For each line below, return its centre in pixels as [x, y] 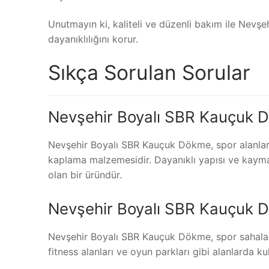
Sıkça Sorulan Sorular [149, 73]
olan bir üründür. [85, 175]
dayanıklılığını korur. [93, 39]
